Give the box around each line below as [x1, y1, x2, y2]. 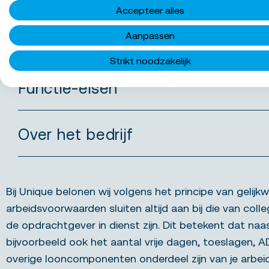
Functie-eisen [18, 79, 118, 97]
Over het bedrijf [18, 125, 133, 143]
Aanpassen [125, 30, 175, 41]
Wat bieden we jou [18, 33, 157, 50]
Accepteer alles [116, 5, 184, 16]
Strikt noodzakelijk [109, 55, 191, 67]
